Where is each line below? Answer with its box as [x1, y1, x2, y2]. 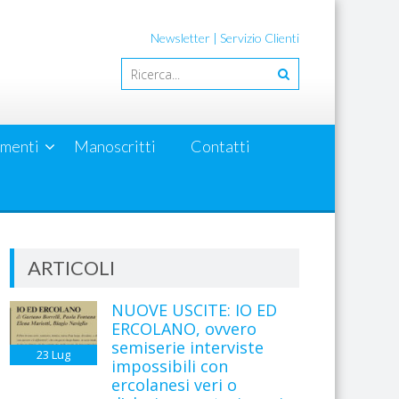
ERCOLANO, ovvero [110, 318, 256, 339]
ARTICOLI [28, 256, 116, 280]
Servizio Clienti [220, 30, 299, 45]
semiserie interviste [110, 337, 264, 358]
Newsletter [151, 30, 210, 45]
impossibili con [110, 355, 228, 377]
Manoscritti [73, 136, 156, 156]
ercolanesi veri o [110, 374, 237, 395]
